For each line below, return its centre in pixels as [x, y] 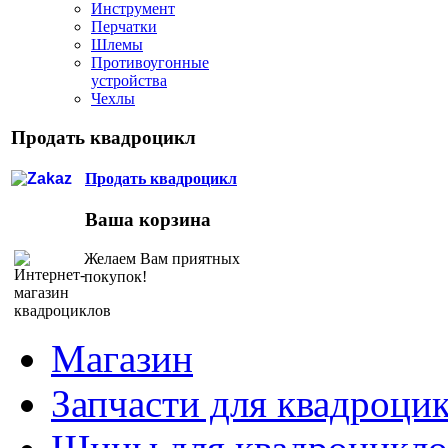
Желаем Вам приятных [162, 258]
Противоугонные [150, 62]
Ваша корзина [148, 220]
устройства [129, 80]
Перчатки [124, 26]
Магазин [122, 358]
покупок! [115, 276]
